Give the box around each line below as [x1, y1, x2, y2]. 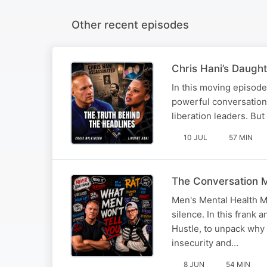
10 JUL [184, 132, 207, 142]
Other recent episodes [72, 17, 189, 31]
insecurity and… [172, 237, 238, 249]
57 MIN [229, 132, 253, 142]
